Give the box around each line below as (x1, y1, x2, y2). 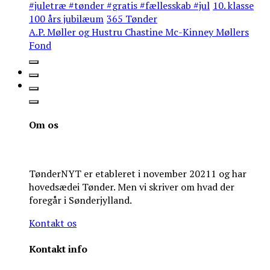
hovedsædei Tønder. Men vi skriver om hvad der (29, 180, 234, 193)
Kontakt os (29, 216, 77, 230)
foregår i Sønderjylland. (29, 193, 132, 207)
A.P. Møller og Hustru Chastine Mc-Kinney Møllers (29, 25, 249, 39)
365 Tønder (107, 12, 157, 26)
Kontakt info (29, 242, 87, 256)
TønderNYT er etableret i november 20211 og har (29, 166, 246, 180)
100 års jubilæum (29, 12, 104, 26)
